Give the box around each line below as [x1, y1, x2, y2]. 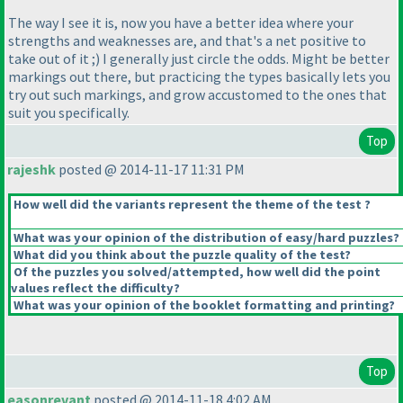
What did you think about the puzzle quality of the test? [11, 246, 351, 264]
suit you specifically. [8, 103, 130, 121]
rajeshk [7, 160, 56, 179]
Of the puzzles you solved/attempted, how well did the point [11, 264, 381, 281]
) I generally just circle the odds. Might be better [95, 49, 390, 67]
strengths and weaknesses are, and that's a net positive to [8, 31, 366, 49]
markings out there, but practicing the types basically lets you [8, 67, 390, 85]
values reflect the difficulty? [11, 280, 180, 297]
